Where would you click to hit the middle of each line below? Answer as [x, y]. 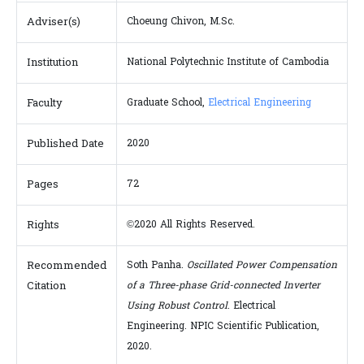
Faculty [45, 104]
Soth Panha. [157, 266]
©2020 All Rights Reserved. [191, 225]
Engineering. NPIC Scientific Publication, [223, 327]
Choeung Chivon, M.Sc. [181, 22]
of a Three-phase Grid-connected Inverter [223, 286]
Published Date [65, 144]
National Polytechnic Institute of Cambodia [228, 63]
